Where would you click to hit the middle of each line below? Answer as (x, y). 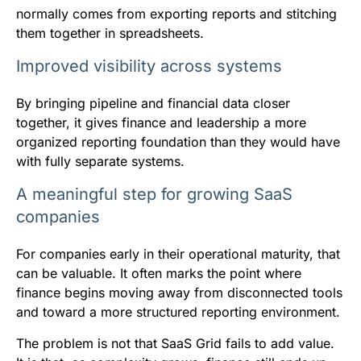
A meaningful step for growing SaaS (154, 195)
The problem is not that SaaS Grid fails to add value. (175, 344)
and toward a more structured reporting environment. (178, 312)
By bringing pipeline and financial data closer (153, 104)
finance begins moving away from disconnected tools (179, 293)
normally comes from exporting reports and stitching (176, 14)
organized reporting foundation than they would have (178, 142)
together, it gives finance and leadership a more (161, 123)
